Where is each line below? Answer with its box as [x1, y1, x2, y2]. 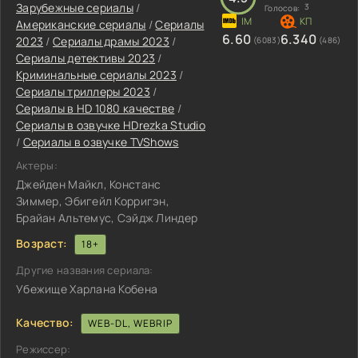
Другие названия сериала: [16, 263, 153, 277]
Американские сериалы [16, 17, 146, 32]
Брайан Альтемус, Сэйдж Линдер [16, 210, 198, 225]
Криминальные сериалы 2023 [16, 67, 177, 82]
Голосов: [265, 2, 302, 14]
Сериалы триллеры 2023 [16, 84, 150, 99]
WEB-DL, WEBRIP [87, 316, 173, 330]
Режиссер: [16, 342, 71, 356]
